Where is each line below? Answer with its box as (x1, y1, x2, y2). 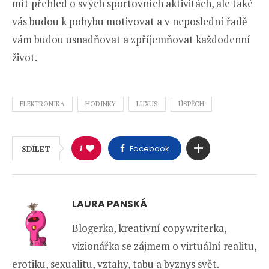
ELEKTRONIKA (20, 99, 65, 108)
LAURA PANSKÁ (72, 196, 147, 211)
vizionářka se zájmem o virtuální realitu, (72, 238, 256, 253)
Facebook (130, 142, 169, 154)
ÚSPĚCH (178, 99, 204, 108)
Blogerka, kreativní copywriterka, (72, 220, 226, 235)
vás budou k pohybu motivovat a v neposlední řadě (12, 14, 247, 28)
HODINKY (85, 99, 116, 108)
